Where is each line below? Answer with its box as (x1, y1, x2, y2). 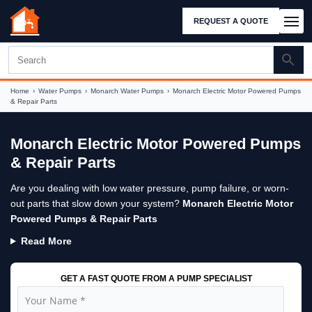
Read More (20, 235, 72, 247)
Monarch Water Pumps (91, 87, 164, 95)
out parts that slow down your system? (10, 198, 182, 209)
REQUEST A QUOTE (194, 16, 268, 25)
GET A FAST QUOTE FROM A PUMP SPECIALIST (60, 274, 252, 283)
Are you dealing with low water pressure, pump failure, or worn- (10, 182, 289, 194)
